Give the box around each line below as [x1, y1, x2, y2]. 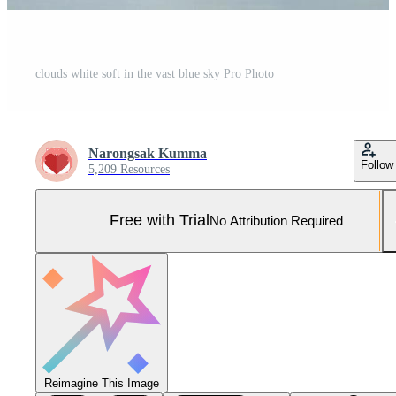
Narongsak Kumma [88, 145, 207, 161]
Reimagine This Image [44, 376, 159, 390]
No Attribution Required [209, 213, 343, 229]
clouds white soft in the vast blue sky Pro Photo [35, 66, 274, 80]
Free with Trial [110, 211, 209, 230]
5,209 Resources [88, 162, 170, 176]
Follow [361, 157, 393, 171]
